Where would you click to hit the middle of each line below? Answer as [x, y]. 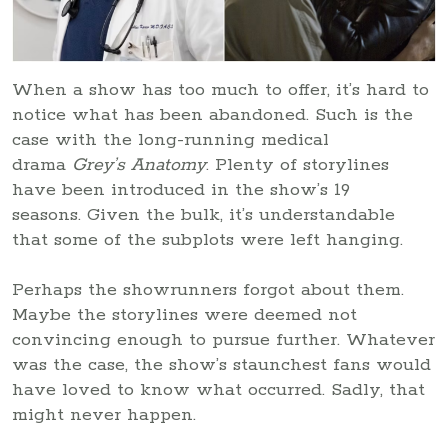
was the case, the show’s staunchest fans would [221, 365]
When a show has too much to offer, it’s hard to [220, 90]
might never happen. [104, 415]
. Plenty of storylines [297, 165]
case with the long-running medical [170, 140]
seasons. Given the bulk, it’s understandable [203, 215]
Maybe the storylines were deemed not [184, 315]
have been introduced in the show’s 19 [181, 190]
